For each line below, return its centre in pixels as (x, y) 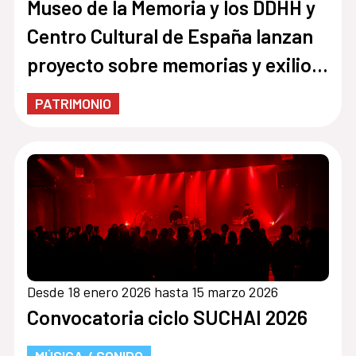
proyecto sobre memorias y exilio (169, 65)
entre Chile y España (114, 93)
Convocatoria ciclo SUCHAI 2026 (167, 317)
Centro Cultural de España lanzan (170, 36)
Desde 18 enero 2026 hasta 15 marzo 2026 (152, 292)
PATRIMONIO (73, 104)
